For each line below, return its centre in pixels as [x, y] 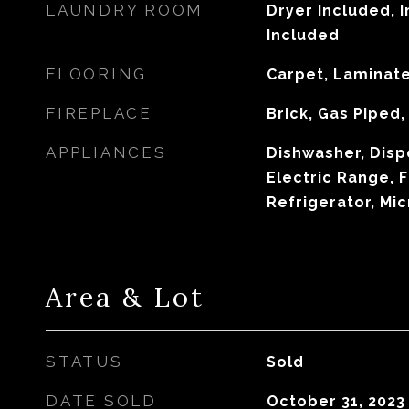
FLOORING [96, 74]
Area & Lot [125, 297]
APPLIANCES [106, 152]
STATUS [84, 362]
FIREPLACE [99, 113]
